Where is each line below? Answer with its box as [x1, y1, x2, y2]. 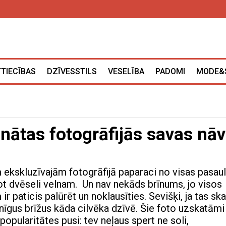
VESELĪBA [108, 67, 144, 77]
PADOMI [155, 67, 185, 77]
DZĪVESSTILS [47, 67, 97, 77]
